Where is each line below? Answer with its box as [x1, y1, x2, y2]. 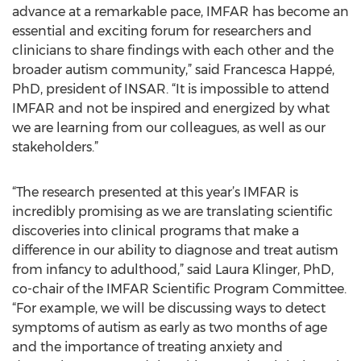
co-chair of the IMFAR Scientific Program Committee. [12, 281, 346, 297]
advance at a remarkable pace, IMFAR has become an [12, 4, 349, 19]
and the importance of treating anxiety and [12, 339, 283, 355]
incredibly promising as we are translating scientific [12, 204, 333, 219]
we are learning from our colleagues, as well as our [12, 120, 326, 135]
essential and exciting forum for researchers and [12, 23, 312, 39]
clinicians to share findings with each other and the [12, 43, 334, 58]
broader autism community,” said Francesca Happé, [12, 62, 334, 77]
